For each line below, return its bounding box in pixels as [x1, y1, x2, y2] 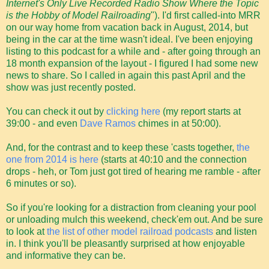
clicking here [106, 106, 160, 117]
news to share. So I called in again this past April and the [6, 70, 246, 81]
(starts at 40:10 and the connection [98, 154, 247, 165]
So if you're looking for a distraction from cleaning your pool [6, 202, 256, 213]
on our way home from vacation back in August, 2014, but [6, 22, 248, 33]
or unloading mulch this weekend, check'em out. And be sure [6, 214, 263, 225]
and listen [213, 226, 257, 237]
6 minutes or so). [6, 178, 76, 189]
